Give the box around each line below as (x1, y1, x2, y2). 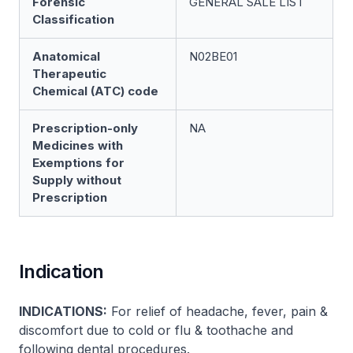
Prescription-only (32, 121, 138, 136)
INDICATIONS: (19, 303, 107, 319)
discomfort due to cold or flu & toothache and (19, 322, 293, 338)
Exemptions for (32, 155, 124, 170)
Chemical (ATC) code (32, 84, 158, 98)
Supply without (32, 173, 121, 188)
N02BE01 (189, 49, 237, 64)
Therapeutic (32, 66, 106, 81)
